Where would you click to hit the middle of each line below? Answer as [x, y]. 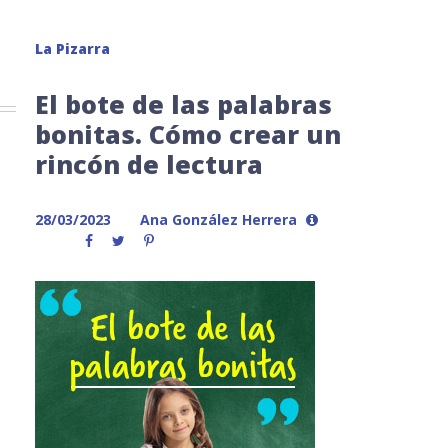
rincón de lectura [149, 164]
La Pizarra [72, 48]
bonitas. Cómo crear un [188, 134]
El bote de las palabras [183, 104]
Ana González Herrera [218, 219]
